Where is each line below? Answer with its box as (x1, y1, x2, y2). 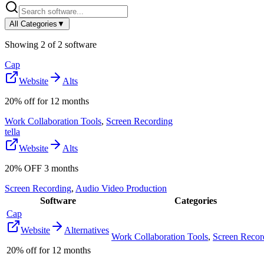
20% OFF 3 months (5, 163, 78, 173)
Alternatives (64, 225, 109, 235)
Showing (5, 39, 41, 49)
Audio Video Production (75, 183, 167, 193)
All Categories (9, 19, 57, 28)
